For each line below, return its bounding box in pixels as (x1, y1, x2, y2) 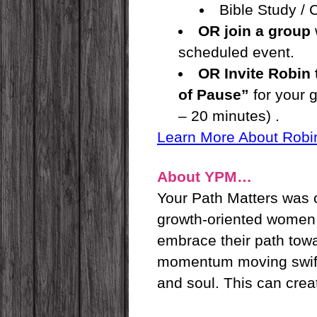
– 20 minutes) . (178, 108, 279, 124)
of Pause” (178, 86, 249, 103)
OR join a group (198, 23, 311, 39)
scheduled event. (178, 44, 294, 60)
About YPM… (157, 168, 252, 185)
